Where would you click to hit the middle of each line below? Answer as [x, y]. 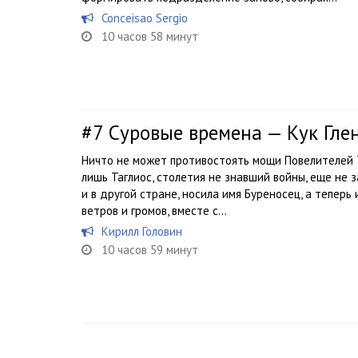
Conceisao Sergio [145, 18]
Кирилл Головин [142, 232]
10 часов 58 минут [150, 37]
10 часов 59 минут [150, 250]
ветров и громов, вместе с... [154, 211]
